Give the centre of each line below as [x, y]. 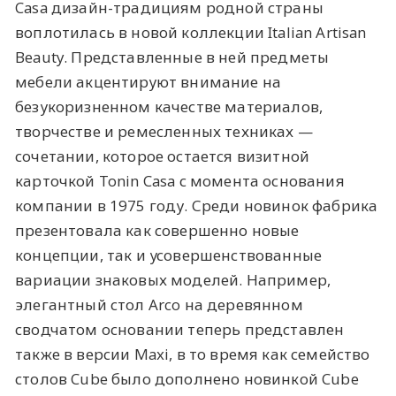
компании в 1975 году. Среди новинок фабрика [197, 206]
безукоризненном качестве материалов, [169, 107]
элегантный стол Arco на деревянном [159, 305]
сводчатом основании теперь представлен [180, 330]
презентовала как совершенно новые [157, 231]
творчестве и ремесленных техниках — [164, 132]
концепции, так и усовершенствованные [169, 255]
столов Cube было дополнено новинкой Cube [187, 379]
